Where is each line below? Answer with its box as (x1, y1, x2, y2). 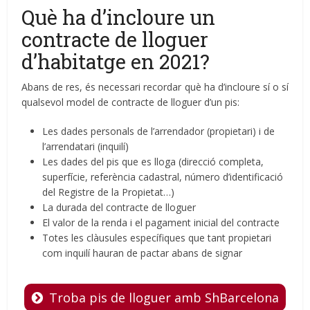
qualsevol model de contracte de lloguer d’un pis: (21, 95, 240, 109)
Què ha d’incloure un (21, 4, 216, 31)
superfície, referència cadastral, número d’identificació (42, 170, 284, 184)
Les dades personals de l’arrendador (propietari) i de (42, 125, 275, 138)
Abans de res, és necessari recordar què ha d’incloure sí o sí (21, 80, 289, 94)
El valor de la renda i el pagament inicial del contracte (42, 216, 280, 230)
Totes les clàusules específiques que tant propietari (42, 231, 272, 245)
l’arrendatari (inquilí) (42, 140, 129, 154)
